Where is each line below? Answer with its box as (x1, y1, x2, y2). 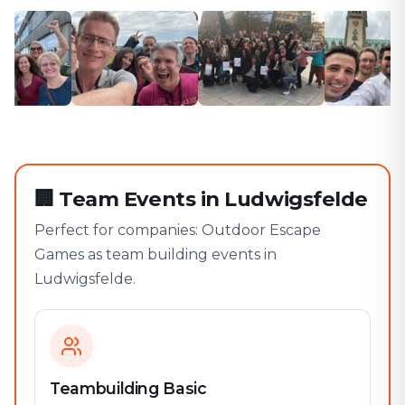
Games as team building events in (34, 246, 277, 263)
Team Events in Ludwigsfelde (59, 186, 369, 212)
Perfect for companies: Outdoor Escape (34, 221, 321, 239)
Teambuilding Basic (50, 379, 207, 398)
